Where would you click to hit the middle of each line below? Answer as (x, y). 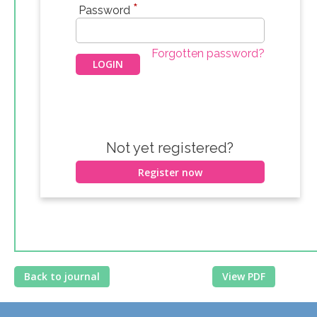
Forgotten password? (208, 53)
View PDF (243, 276)
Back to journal (62, 276)
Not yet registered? (170, 148)
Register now (170, 172)
